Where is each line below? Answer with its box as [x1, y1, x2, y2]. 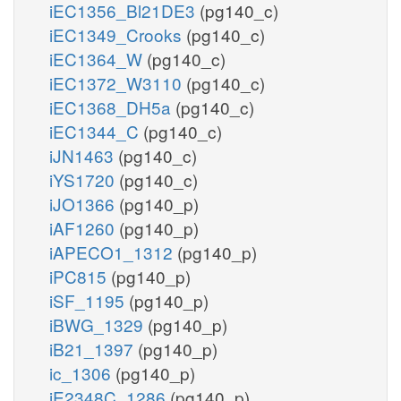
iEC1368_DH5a [49, 94, 175, 119]
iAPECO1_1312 [49, 239, 177, 264]
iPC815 [49, 263, 111, 288]
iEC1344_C [49, 118, 143, 143]
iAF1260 [49, 215, 119, 240]
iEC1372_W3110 [49, 70, 186, 95]
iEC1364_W [49, 46, 147, 71]
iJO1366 [49, 191, 119, 216]
